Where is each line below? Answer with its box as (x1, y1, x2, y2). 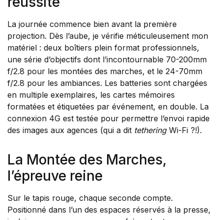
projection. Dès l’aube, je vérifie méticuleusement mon (7, 31, 208, 41)
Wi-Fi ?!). (166, 125, 202, 135)
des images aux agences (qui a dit (7, 125, 134, 135)
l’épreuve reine (7, 167, 103, 184)
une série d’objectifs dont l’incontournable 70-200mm (7, 55, 207, 64)
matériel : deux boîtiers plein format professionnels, (7, 43, 199, 53)
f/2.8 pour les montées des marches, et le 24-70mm (7, 66, 202, 76)
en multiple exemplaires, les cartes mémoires (7, 90, 175, 100)
